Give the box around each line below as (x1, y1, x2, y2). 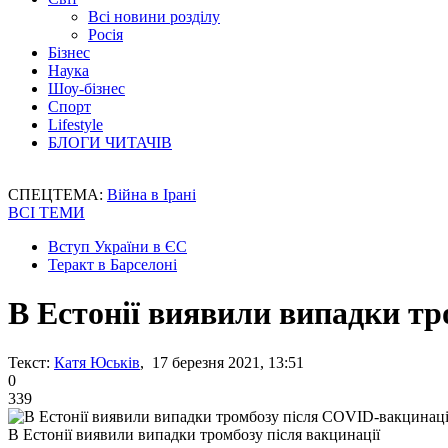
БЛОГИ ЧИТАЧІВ (48, 134, 172, 151)
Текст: (8, 353, 50, 371)
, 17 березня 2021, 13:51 (140, 353, 304, 371)
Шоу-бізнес (48, 80, 125, 97)
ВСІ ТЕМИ (8, 204, 85, 221)
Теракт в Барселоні (48, 256, 177, 273)
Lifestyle (48, 116, 103, 133)
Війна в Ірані (107, 186, 196, 203)
